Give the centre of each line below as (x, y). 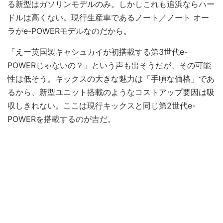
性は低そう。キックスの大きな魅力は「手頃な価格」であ (111, 79)
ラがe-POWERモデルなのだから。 (69, 31)
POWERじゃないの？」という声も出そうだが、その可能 (109, 65)
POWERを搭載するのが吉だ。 (61, 119)
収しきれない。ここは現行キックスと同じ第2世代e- (102, 106)
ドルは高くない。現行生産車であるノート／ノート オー (108, 18)
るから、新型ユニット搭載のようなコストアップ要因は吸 (111, 92)
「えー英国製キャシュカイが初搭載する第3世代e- (98, 52)
